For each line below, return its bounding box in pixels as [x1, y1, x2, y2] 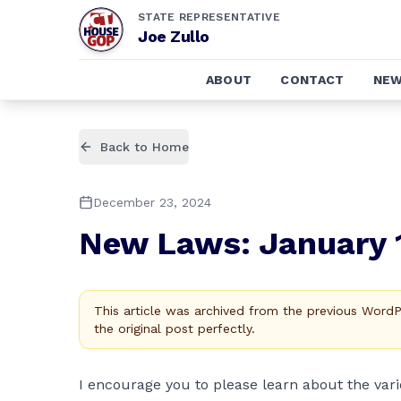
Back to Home [100, 140, 189, 154]
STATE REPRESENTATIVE [138, 11, 280, 23]
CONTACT [280, 73, 345, 87]
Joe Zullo [138, 27, 209, 46]
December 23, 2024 [93, 195, 211, 209]
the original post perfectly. [94, 321, 255, 336]
